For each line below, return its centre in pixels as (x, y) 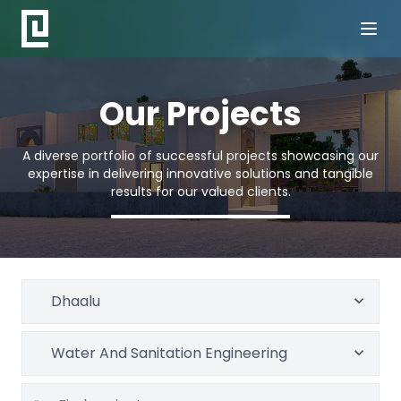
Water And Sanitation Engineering (169, 353)
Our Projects (200, 114)
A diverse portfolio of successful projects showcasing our (200, 156)
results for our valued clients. (200, 192)
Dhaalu (76, 301)
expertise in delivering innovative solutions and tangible (200, 174)
